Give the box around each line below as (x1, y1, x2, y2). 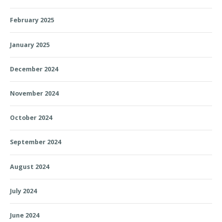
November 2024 (10, 89, 58, 98)
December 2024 (10, 64, 58, 73)
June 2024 (10, 211, 39, 220)
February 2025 (10, 16, 54, 25)
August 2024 (10, 162, 49, 171)
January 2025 (10, 40, 50, 49)
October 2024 (10, 113, 52, 122)
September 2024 (10, 138, 61, 147)
